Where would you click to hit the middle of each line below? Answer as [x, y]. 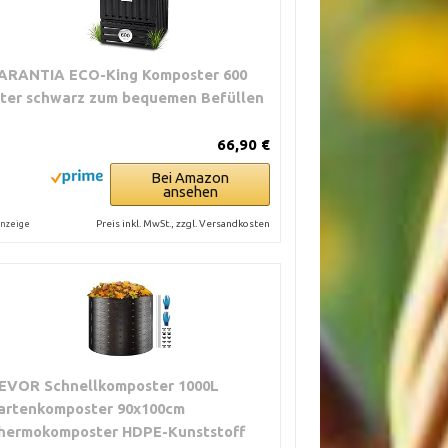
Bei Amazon [190, 177]
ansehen [190, 191]
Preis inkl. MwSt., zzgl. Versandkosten [183, 223]
